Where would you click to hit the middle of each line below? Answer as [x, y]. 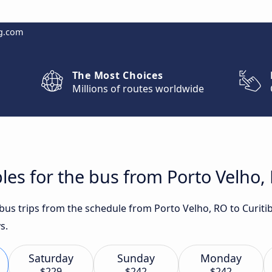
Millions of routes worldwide [138, 89]
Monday [221, 258]
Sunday [136, 258]
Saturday [51, 258]
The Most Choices [117, 75]
